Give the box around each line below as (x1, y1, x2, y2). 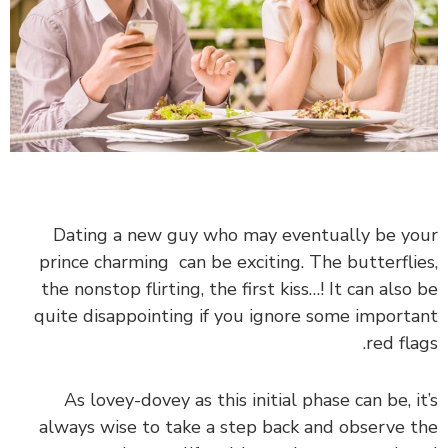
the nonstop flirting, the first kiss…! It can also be (41, 276, 438, 301)
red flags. (366, 330, 438, 355)
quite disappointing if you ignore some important (34, 303, 438, 328)
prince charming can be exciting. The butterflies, (39, 249, 438, 274)
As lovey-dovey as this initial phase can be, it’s (64, 387, 438, 412)
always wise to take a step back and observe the (39, 414, 438, 439)
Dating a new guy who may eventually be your (53, 222, 438, 247)
